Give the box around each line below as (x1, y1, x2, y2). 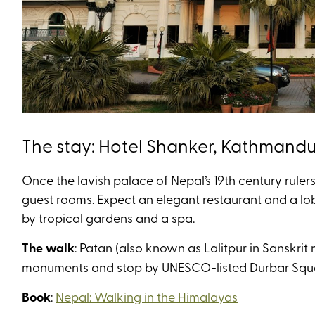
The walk (22, 238, 75, 257)
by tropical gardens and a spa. (22, 209, 195, 226)
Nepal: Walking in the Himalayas (56, 288, 238, 305)
